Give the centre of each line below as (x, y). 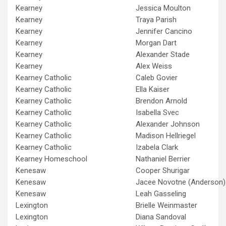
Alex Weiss (154, 66)
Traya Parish (156, 19)
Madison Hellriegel (166, 135)
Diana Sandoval (161, 217)
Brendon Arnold (161, 101)
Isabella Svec (157, 112)
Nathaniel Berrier (163, 159)
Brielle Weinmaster (166, 205)
